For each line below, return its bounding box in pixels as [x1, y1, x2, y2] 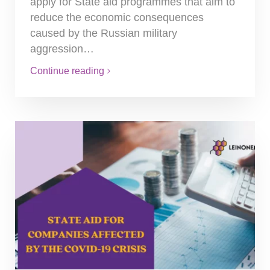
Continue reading [30, 65, 104, 76]
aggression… [30, 42, 94, 55]
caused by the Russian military [30, 27, 177, 39]
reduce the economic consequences [30, 11, 204, 24]
